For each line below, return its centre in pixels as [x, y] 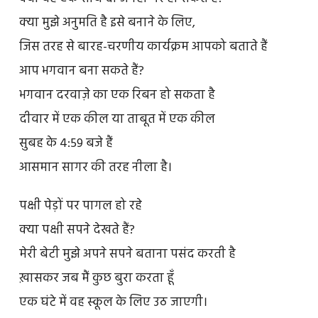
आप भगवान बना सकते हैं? [81, 71]
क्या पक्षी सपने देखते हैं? [77, 230]
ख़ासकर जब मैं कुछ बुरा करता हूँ [96, 278]
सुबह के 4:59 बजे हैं [66, 143]
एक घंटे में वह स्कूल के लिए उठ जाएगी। [113, 302]
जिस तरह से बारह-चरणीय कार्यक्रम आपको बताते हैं [143, 47]
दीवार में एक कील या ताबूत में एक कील [117, 119]
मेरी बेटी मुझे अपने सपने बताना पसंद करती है [127, 254]
